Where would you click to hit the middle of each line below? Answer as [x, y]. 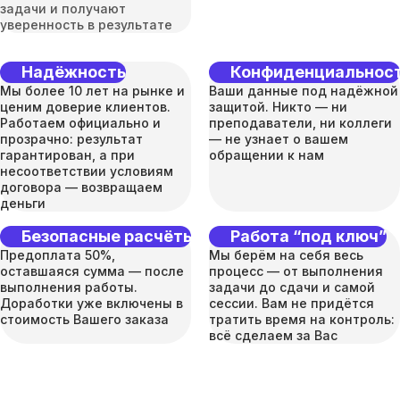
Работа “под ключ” [308, 237]
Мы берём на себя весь [286, 254]
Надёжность [74, 72]
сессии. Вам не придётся [292, 303]
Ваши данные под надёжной [304, 90]
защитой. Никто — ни [278, 106]
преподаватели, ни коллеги [300, 122]
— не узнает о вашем [279, 138]
